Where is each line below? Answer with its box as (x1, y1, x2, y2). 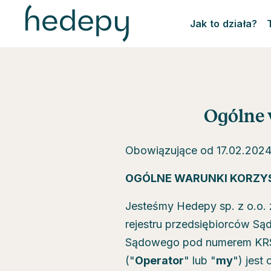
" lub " (184, 254, 216, 267)
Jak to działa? (189, 18, 258, 30)
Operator (135, 254, 184, 267)
